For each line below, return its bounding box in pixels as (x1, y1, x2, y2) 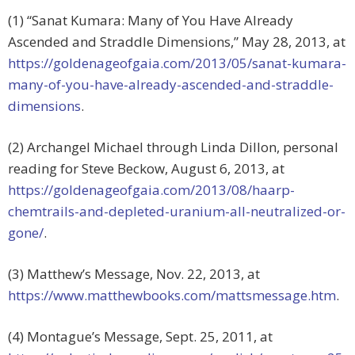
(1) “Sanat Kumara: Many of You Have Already (8, 11, 293, 30)
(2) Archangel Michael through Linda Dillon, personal (8, 138, 338, 157)
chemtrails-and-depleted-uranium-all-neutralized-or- (8, 202, 345, 221)
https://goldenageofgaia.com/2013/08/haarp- (8, 181, 295, 200)
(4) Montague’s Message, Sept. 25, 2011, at (8, 327, 273, 346)
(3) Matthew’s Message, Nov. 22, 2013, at (8, 265, 260, 284)
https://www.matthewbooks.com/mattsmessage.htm (8, 286, 336, 305)
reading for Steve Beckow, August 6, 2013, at (8, 159, 284, 178)
